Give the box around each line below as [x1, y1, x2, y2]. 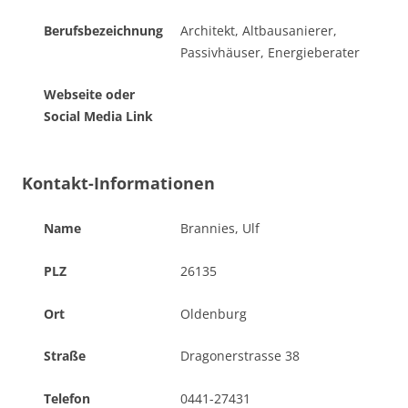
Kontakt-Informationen [22, 172, 215, 194]
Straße [44, 347, 86, 365]
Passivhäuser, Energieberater [180, 43, 360, 61]
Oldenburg [180, 304, 247, 322]
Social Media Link [44, 107, 153, 126]
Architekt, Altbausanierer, [180, 21, 337, 39]
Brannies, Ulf [180, 219, 260, 237]
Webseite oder [44, 86, 135, 104]
